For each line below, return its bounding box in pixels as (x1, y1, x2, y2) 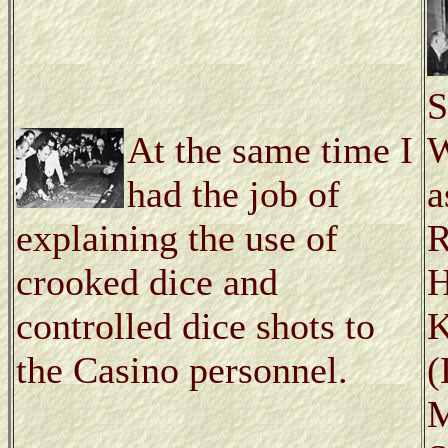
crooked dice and (16, 260, 278, 303)
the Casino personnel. (16, 348, 348, 391)
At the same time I (127, 128, 413, 171)
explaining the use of (16, 216, 338, 259)
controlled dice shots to (16, 304, 375, 347)
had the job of (127, 172, 340, 215)
